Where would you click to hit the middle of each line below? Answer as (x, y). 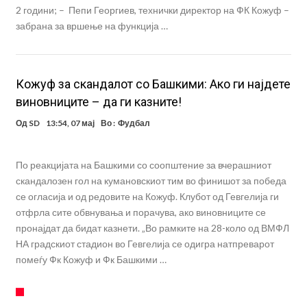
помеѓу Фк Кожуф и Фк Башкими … (91, 260)
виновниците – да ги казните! (98, 102)
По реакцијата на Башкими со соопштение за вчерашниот (143, 165)
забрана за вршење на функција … (91, 26)
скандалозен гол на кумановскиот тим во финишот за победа (151, 181)
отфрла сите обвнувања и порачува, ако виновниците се (140, 212)
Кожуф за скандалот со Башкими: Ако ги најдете (153, 84)
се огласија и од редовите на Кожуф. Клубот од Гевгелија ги (147, 197)
